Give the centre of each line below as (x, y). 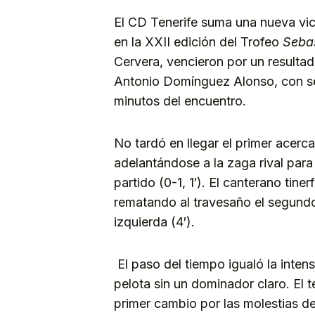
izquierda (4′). (154, 221)
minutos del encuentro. (180, 101)
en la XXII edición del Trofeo (198, 41)
